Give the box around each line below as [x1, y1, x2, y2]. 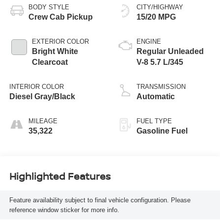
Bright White [31, 47, 78, 56]
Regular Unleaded [137, 47, 204, 56]
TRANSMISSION [137, 83, 186, 91]
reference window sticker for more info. [9, 206, 119, 214]
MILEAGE [28, 117, 57, 125]
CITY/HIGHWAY [137, 3, 183, 11]
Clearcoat [31, 58, 68, 67]
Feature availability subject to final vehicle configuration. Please [9, 196, 191, 204]
